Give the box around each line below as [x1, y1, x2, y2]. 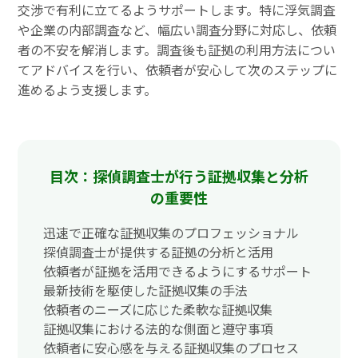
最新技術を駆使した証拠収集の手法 [43, 280, 249, 300]
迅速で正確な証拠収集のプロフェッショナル [43, 222, 300, 242]
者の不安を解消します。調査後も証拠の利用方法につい [18, 39, 336, 59]
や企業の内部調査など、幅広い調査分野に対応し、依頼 [18, 19, 337, 39]
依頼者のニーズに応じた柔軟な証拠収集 [43, 299, 273, 319]
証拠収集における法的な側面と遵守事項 [43, 318, 274, 338]
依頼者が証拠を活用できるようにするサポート [43, 261, 312, 280]
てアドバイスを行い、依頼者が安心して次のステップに [18, 59, 338, 79]
